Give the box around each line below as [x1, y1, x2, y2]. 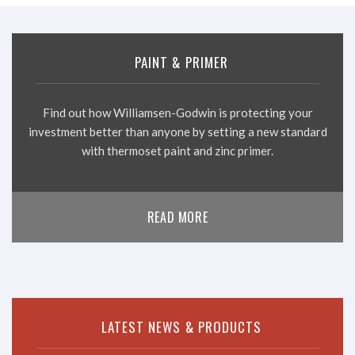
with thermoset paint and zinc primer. [82, 143, 273, 158]
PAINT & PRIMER [135, 52, 228, 72]
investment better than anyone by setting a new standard [28, 124, 327, 139]
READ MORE [147, 208, 208, 227]
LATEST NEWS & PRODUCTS [101, 317, 261, 337]
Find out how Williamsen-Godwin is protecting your [42, 105, 313, 120]
